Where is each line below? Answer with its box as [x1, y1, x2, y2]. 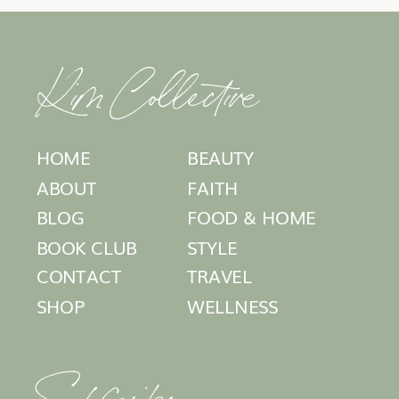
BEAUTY [187, 144, 254, 170]
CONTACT [36, 263, 121, 289]
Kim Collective [38, 66, 260, 111]
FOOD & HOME [187, 204, 316, 230]
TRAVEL [187, 263, 252, 289]
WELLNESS [187, 292, 279, 318]
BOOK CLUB [36, 234, 137, 260]
